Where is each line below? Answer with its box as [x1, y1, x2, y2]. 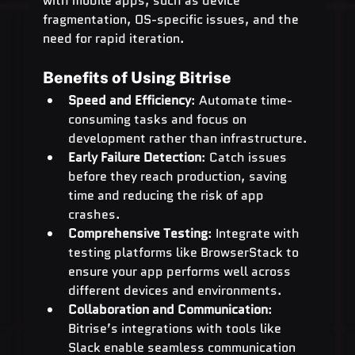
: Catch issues [200, 147, 290, 166]
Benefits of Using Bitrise [42, 67, 231, 87]
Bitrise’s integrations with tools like [67, 319, 284, 338]
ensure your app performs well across [67, 261, 294, 281]
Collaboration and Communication [67, 300, 268, 319]
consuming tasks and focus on [67, 109, 250, 128]
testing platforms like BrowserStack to [67, 242, 302, 261]
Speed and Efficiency [67, 90, 191, 109]
